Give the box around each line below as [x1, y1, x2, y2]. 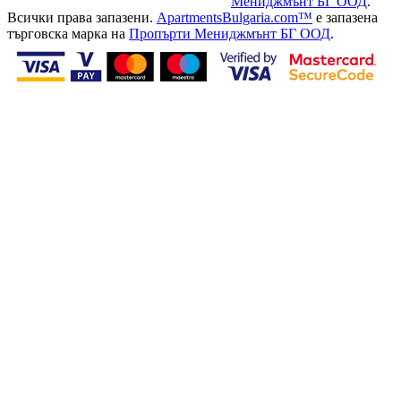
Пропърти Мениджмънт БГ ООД [129, 26, 330, 42]
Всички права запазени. [7, 10, 157, 26]
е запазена [312, 10, 378, 26]
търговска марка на [7, 26, 129, 42]
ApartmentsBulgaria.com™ [157, 10, 312, 26]
